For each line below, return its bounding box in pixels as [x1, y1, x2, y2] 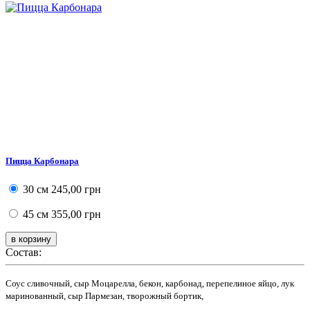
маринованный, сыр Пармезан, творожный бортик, [6, 290, 203, 301]
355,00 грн [48, 208, 101, 220]
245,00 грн [48, 183, 101, 195]
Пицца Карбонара [6, 155, 79, 166]
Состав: [6, 246, 42, 258]
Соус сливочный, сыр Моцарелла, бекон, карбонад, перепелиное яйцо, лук [6, 277, 294, 289]
